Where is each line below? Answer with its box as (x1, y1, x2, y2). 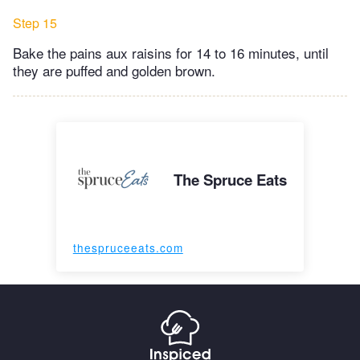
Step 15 (13, 14, 57, 33)
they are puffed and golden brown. (13, 60, 215, 81)
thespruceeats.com (72, 239, 183, 256)
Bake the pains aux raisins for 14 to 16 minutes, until (13, 43, 329, 63)
